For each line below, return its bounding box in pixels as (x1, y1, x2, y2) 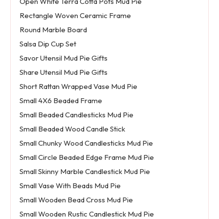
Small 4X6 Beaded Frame (19, 96, 102, 106)
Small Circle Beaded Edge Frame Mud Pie (19, 153, 154, 162)
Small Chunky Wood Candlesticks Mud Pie (19, 138, 153, 148)
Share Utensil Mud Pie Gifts (19, 67, 108, 77)
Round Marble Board (19, 25, 87, 35)
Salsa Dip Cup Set (19, 39, 76, 49)
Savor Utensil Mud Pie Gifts (19, 53, 108, 63)
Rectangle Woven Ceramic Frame (19, 11, 131, 21)
